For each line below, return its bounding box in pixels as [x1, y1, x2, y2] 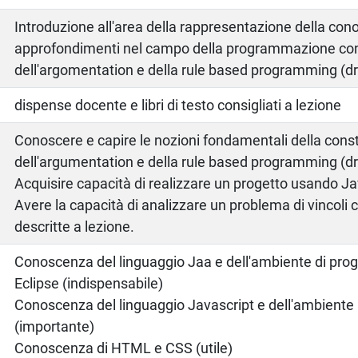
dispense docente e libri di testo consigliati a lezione [14, 96, 342, 113]
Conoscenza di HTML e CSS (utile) [14, 339, 233, 356]
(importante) [14, 317, 95, 335]
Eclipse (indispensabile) [14, 274, 164, 292]
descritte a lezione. [14, 217, 135, 235]
